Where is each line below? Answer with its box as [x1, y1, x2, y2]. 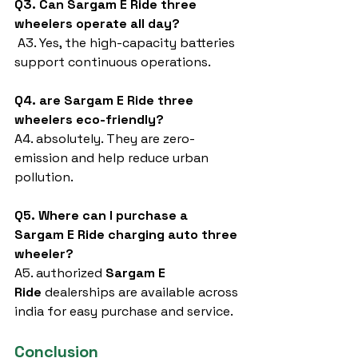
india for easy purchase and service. [14, 303, 233, 320]
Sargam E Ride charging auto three [14, 226, 241, 243]
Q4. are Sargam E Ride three [14, 92, 197, 109]
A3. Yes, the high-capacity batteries [14, 34, 238, 51]
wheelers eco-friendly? [14, 111, 164, 128]
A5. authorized [14, 265, 105, 281]
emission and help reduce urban [14, 149, 212, 166]
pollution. [14, 169, 74, 185]
